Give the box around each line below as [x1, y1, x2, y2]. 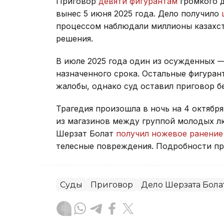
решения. [56, 33, 93, 43]
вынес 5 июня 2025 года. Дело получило [56, 8, 221, 18]
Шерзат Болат [56, 128, 116, 138]
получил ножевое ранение [116, 128, 223, 138]
